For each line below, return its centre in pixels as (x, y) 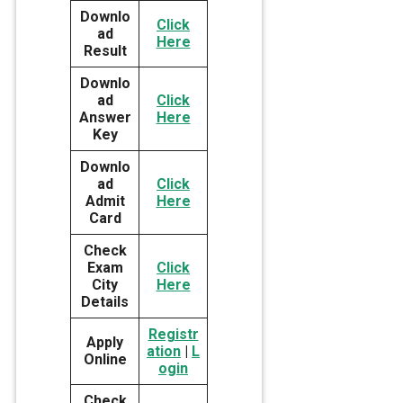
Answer (105, 118)
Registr (173, 335)
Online (105, 360)
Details (105, 302)
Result (105, 51)
